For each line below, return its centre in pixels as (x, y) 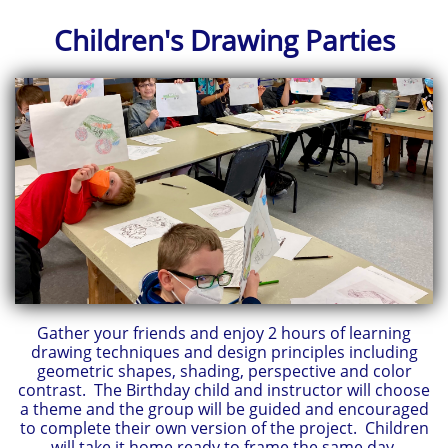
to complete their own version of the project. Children (224, 428)
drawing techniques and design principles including (224, 352)
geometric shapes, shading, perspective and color (224, 371)
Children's (121, 40)
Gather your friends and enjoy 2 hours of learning (224, 333)
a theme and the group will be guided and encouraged (224, 409)
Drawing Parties (292, 40)
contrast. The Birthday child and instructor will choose (224, 390)
